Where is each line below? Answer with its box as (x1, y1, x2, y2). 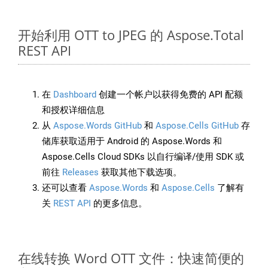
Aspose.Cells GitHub (156, 120, 239, 132)
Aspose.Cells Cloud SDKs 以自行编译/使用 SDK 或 (42, 151, 244, 163)
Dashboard (53, 89, 96, 100)
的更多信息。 (91, 198, 147, 209)
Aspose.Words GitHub (53, 120, 142, 132)
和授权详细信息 (42, 105, 105, 116)
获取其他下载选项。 (99, 167, 182, 178)
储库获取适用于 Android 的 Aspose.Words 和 (42, 136, 222, 147)
